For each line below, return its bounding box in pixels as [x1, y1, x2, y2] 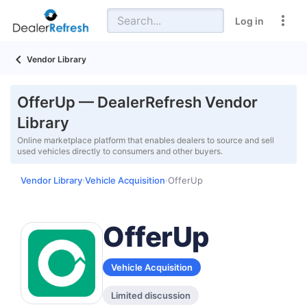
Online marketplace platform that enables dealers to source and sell [17, 135, 274, 145]
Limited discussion [111, 290, 191, 301]
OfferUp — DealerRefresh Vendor [17, 93, 258, 111]
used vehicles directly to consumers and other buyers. [17, 146, 223, 156]
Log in [235, 14, 264, 27]
